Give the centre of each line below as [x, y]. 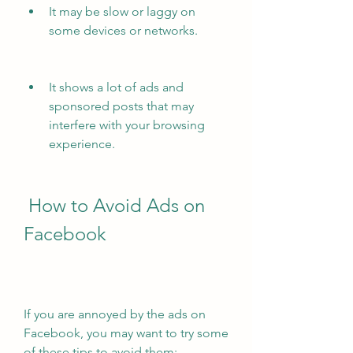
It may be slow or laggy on [122, 11]
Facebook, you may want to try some [126, 333]
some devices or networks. [123, 30]
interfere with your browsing [127, 125]
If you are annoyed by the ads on [115, 314]
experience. [82, 144]
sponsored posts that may [121, 106]
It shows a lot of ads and [116, 87]
